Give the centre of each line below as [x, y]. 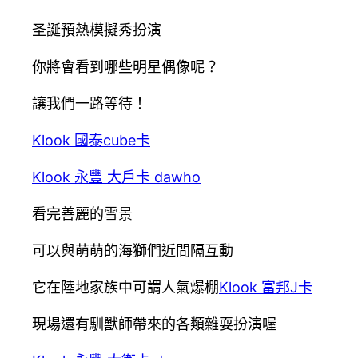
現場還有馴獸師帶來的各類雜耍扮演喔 [154, 324]
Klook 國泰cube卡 [91, 141]
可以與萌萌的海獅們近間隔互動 [133, 251]
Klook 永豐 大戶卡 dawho [116, 177]
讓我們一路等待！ [89, 104]
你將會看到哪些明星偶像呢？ [125, 67]
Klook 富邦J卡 [266, 288]
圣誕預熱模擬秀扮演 [97, 30]
